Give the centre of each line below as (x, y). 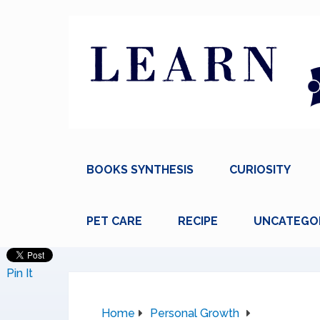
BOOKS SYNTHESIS (140, 170)
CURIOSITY (260, 170)
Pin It (20, 273)
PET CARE (114, 221)
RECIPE (198, 221)
